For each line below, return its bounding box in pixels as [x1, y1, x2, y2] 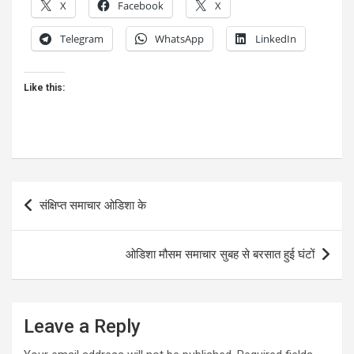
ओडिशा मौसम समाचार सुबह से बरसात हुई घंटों [126, 247, 314, 262]
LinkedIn [255, 32, 296, 47]
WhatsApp [155, 32, 204, 47]
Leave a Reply [24, 315, 141, 338]
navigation [11, 207, 104, 231]
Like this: [24, 82, 65, 94]
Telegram [60, 32, 104, 47]
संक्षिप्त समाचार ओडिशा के [40, 198, 146, 213]
